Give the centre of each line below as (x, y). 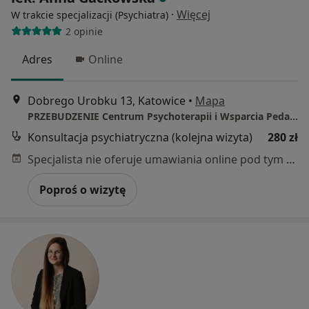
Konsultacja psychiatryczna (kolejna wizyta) (140, 137)
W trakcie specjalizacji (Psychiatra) (90, 15)
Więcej (193, 15)
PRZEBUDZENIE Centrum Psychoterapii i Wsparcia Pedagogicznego (294, 116)
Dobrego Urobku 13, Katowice (107, 100)
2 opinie (84, 31)
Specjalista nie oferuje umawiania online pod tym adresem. (291, 159)
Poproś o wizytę (82, 189)
